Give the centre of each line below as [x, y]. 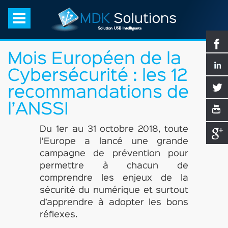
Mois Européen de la [94, 60]
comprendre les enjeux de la [114, 178]
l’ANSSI [38, 110]
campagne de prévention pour [114, 154]
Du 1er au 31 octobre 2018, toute [114, 130]
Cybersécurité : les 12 [97, 76]
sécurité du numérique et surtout [114, 191]
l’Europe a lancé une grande [114, 142]
